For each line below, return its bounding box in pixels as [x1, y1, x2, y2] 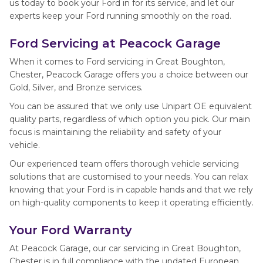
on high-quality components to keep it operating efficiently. [9, 197, 254, 208]
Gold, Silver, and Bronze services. [9, 82, 143, 93]
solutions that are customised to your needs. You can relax [9, 171, 248, 182]
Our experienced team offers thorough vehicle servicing [9, 159, 239, 169]
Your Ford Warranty [9, 223, 132, 237]
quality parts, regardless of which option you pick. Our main [9, 114, 250, 124]
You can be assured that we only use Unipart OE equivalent [9, 101, 252, 112]
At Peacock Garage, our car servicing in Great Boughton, [9, 243, 241, 254]
